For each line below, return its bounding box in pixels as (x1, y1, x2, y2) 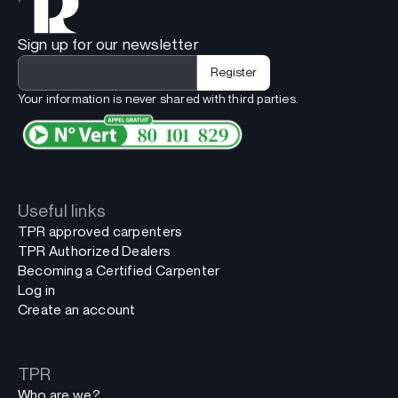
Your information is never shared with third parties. (17, 91, 299, 106)
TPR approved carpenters (17, 223, 183, 241)
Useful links (17, 200, 107, 221)
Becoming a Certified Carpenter (17, 262, 220, 280)
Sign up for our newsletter (17, 34, 199, 53)
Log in (17, 282, 56, 299)
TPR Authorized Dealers (17, 243, 171, 260)
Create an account (17, 301, 136, 319)
